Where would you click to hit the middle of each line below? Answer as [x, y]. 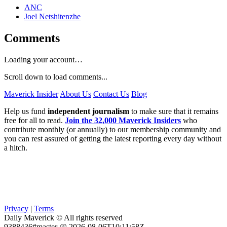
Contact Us [111, 94]
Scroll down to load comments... [56, 77]
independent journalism [88, 111]
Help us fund [26, 111]
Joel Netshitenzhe [52, 17]
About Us [75, 94]
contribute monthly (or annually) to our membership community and [112, 130]
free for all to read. [34, 121]
